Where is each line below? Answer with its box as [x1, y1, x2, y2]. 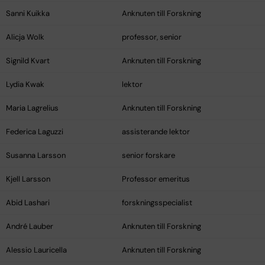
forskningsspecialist [122, 198, 192, 208]
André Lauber [6, 221, 53, 232]
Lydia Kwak [6, 79, 44, 90]
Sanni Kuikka [6, 8, 50, 19]
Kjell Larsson [6, 174, 50, 185]
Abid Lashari [6, 198, 50, 208]
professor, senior [122, 32, 182, 43]
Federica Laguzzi [6, 127, 63, 137]
